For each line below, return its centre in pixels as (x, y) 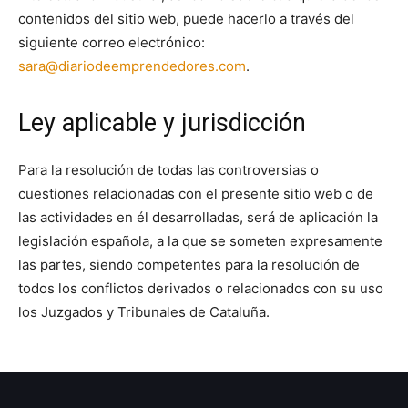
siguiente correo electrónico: (112, 42)
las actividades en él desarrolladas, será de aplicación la (198, 217)
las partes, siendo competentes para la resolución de (189, 264)
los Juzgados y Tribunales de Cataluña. (144, 311)
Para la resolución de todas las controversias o (168, 169)
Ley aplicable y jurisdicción (162, 122)
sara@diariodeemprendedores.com (132, 66)
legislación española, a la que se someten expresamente (200, 240)
